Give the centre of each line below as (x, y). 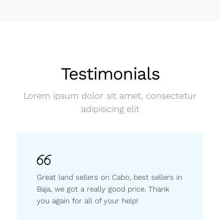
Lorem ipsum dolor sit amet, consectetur (110, 96)
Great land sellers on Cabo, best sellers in (110, 177)
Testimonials (110, 74)
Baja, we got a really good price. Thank (103, 189)
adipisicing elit (110, 109)
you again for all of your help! (87, 201)
